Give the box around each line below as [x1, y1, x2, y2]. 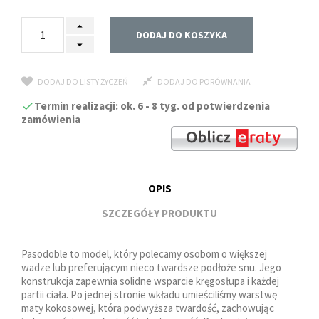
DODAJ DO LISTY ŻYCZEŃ [38, 75, 128, 87]
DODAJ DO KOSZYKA [136, 28, 227, 41]
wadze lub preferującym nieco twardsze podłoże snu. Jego [21, 261, 281, 275]
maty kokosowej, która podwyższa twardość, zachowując [21, 301, 274, 315]
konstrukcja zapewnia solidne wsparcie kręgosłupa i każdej [21, 274, 279, 288]
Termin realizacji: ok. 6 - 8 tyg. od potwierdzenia [34, 99, 270, 113]
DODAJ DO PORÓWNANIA [157, 75, 251, 87]
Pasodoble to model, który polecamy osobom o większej [21, 247, 267, 261]
